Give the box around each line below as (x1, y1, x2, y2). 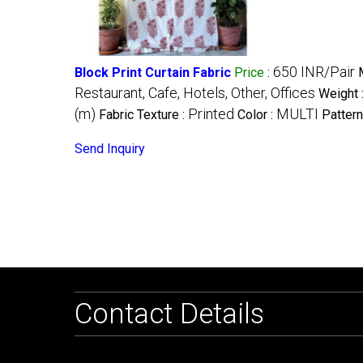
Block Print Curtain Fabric (75, 64, 231, 80)
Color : (237, 106, 276, 122)
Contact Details (75, 297, 264, 331)
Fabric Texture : (99, 106, 188, 122)
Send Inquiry (75, 140, 145, 156)
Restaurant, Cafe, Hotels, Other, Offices (75, 83, 315, 101)
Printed (188, 105, 234, 122)
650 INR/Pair (273, 62, 355, 80)
